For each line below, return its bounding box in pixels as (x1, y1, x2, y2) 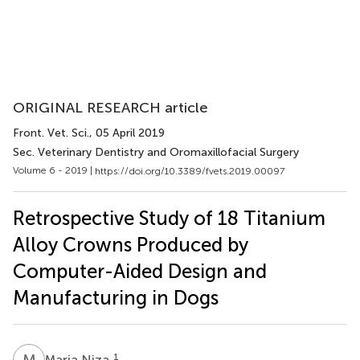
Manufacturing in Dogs (13, 285, 219, 309)
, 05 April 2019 (89, 126, 165, 140)
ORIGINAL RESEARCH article (13, 99, 208, 117)
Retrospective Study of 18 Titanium (13, 206, 325, 230)
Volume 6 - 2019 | (13, 165, 95, 176)
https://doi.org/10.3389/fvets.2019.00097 (95, 165, 284, 177)
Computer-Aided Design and (13, 259, 267, 283)
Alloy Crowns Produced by (13, 232, 248, 256)
